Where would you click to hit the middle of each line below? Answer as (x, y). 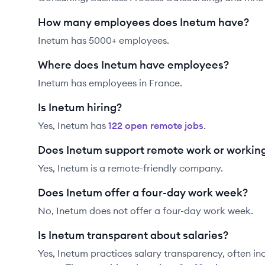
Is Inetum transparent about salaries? (133, 235)
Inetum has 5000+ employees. (104, 40)
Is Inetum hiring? (80, 107)
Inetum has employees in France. (110, 83)
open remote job (161, 125)
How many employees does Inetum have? (143, 22)
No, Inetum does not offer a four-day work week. (146, 211)
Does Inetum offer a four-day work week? (143, 193)
